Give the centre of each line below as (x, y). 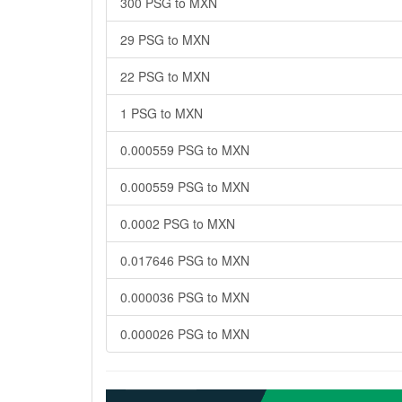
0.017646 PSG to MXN (185, 260)
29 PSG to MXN (165, 39)
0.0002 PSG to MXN (178, 223)
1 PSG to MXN (162, 113)
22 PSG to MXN (165, 76)
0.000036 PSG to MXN (185, 297)
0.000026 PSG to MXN (185, 334)
